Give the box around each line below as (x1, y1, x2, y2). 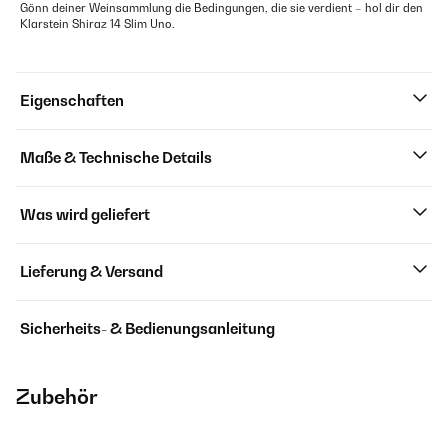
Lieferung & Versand (20, 263, 163, 281)
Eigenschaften (20, 92, 124, 110)
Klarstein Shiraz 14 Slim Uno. (20, 17, 175, 32)
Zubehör (16, 385, 98, 410)
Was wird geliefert (20, 206, 150, 224)
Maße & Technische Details (20, 149, 212, 167)
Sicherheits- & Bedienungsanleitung (20, 320, 275, 338)
